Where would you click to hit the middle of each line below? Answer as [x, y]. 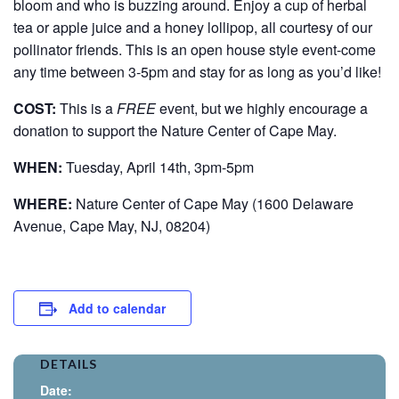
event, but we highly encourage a [262, 108]
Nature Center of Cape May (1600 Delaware [213, 204]
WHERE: [43, 204]
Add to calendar [117, 308]
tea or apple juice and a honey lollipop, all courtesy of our [193, 27]
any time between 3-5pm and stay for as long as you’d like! [197, 72]
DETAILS [69, 364]
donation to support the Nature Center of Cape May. [175, 130]
